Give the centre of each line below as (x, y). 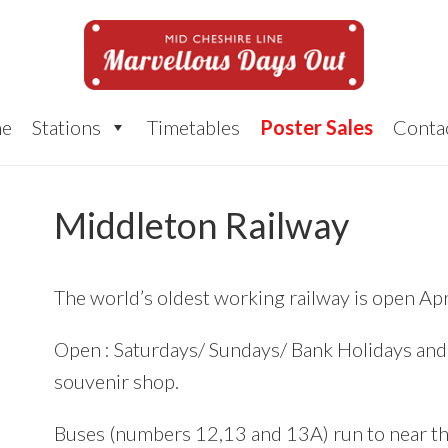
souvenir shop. (116, 381)
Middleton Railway (201, 225)
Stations (66, 127)
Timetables (193, 127)
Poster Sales (316, 127)
